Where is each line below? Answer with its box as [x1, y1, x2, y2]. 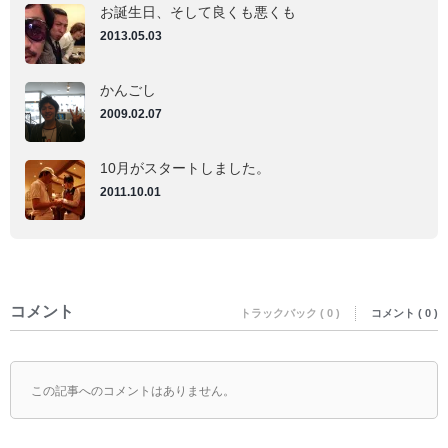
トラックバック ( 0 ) [240, 306, 340, 319]
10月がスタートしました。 [100, 159, 270, 176]
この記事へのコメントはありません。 [31, 383, 235, 398]
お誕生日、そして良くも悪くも [100, 3, 296, 20]
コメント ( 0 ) [371, 306, 438, 319]
